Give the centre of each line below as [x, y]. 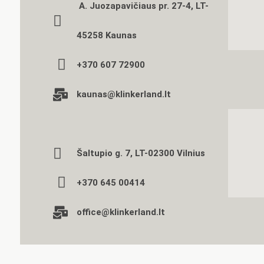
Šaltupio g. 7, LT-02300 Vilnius [141, 153]
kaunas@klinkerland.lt [123, 94]
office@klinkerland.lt [121, 212]
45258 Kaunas [106, 35]
